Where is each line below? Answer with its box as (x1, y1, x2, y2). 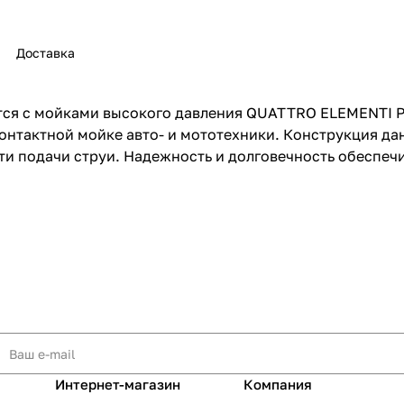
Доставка (16, 45, 75, 61)
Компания (243, 376, 312, 393)
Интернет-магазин (54, 376, 180, 393)
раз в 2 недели (289, 107, 380, 124)
